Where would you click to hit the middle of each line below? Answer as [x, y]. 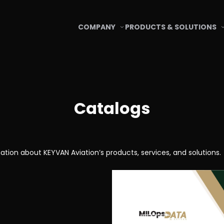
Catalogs [112, 108]
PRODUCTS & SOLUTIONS [171, 27]
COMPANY [96, 27]
